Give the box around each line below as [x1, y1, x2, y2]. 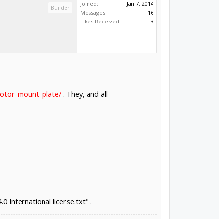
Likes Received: [80, 17, 121, 25]
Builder [51, 3, 70, 11]
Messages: [80, 8, 107, 16]
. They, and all [61, 88, 108, 99]
